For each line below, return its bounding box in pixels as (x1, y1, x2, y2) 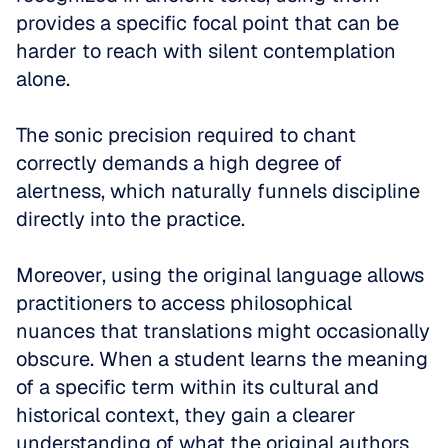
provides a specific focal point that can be (16, 10, 399, 36)
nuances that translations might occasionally (16, 318, 430, 344)
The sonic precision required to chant (16, 122, 356, 148)
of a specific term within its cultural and (16, 374, 379, 400)
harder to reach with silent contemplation (16, 38, 396, 64)
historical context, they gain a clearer (16, 402, 356, 428)
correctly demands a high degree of (16, 150, 342, 176)
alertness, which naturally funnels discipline (16, 178, 420, 204)
